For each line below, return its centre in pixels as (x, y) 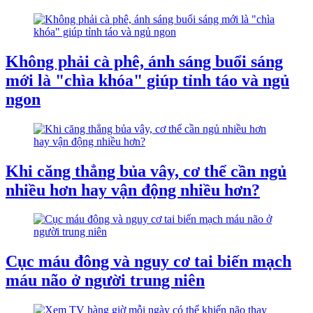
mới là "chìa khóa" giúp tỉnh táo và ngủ (147, 80)
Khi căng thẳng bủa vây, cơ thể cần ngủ (146, 171)
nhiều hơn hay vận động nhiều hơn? (133, 190)
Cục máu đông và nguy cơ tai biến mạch (148, 262)
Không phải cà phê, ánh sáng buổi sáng (144, 61)
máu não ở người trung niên (105, 281)
